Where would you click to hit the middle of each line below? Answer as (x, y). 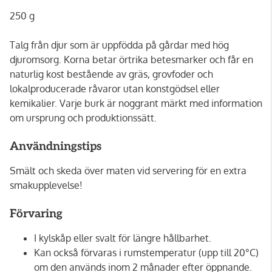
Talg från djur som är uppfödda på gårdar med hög (119, 45)
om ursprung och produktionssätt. (83, 117)
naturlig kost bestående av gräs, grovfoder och (111, 74)
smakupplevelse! (46, 185)
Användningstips (56, 146)
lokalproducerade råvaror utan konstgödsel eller (115, 88)
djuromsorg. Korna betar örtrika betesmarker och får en (131, 59)
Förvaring (36, 214)
